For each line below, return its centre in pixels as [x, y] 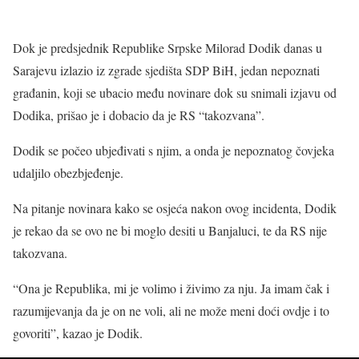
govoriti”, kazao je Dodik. [78, 333]
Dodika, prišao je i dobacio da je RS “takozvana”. [139, 115]
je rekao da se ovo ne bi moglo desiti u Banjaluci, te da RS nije [170, 230]
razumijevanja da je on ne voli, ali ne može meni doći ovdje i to [171, 311]
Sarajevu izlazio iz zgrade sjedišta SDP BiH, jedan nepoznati [166, 70]
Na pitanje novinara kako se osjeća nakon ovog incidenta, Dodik [175, 208]
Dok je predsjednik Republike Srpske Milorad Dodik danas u [167, 48]
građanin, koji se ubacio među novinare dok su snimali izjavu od [175, 93]
